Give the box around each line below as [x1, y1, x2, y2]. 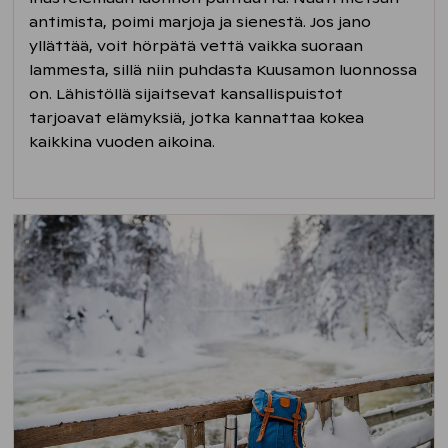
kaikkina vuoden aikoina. [29, 132, 220, 151]
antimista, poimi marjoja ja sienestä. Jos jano [29, 12, 372, 31]
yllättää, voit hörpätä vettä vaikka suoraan [29, 36, 364, 55]
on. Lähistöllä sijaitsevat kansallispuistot [29, 84, 344, 103]
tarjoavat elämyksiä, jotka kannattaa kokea [29, 108, 365, 127]
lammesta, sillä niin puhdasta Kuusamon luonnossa [29, 60, 418, 79]
